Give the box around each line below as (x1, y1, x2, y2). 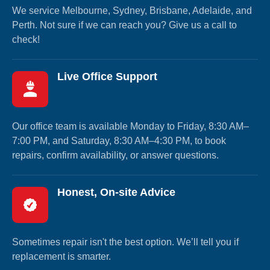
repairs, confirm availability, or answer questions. (12, 149, 219, 160)
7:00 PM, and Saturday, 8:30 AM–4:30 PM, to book (12, 135, 226, 146)
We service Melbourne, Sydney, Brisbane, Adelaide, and (12, 5, 252, 16)
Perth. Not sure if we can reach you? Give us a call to (12, 19, 237, 30)
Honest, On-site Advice (57, 186, 175, 198)
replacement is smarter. (12, 251, 111, 262)
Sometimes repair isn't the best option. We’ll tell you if (12, 236, 239, 247)
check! (12, 34, 40, 45)
